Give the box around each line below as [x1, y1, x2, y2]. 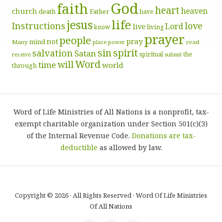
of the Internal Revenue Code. [26, 130, 132, 140]
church [12, 6, 37, 16]
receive [12, 50, 31, 58]
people [59, 33, 91, 47]
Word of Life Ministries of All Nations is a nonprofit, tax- [13, 107, 209, 116]
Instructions [12, 19, 65, 32]
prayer [144, 30, 185, 48]
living [147, 22, 164, 31]
